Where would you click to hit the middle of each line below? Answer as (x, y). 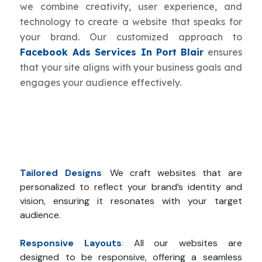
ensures (223, 52)
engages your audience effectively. (101, 83)
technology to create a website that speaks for (131, 22)
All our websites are (188, 243)
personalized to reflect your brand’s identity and (131, 187)
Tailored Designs (61, 173)
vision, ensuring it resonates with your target (131, 201)
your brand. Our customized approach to (131, 37)
